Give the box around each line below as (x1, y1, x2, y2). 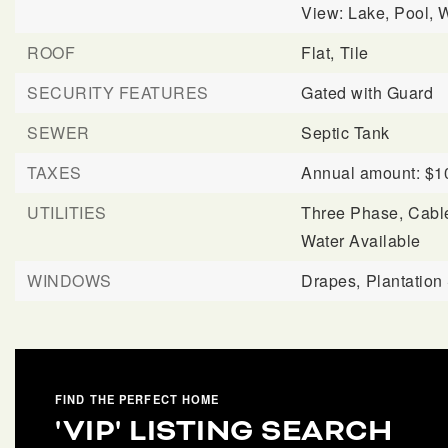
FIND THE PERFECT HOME (55, 391, 220, 407)
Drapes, (301, 269, 361, 292)
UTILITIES (27, 201, 107, 224)
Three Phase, (301, 201, 404, 224)
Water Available (301, 229, 421, 252)
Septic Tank (301, 121, 390, 144)
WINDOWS (27, 269, 112, 292)
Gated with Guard (301, 81, 434, 104)
